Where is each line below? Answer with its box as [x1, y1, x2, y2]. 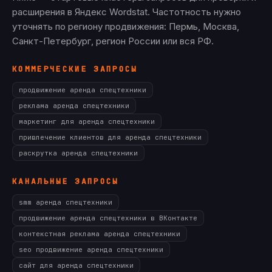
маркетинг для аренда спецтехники [19, 117, 155, 126]
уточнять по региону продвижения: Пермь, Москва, [12, 21, 239, 32]
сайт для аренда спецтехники [19, 261, 134, 270]
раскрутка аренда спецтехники [19, 149, 138, 157]
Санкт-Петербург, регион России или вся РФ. [12, 35, 214, 47]
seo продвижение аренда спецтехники [19, 245, 163, 254]
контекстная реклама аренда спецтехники [19, 229, 180, 238]
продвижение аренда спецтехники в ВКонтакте [19, 214, 197, 222]
